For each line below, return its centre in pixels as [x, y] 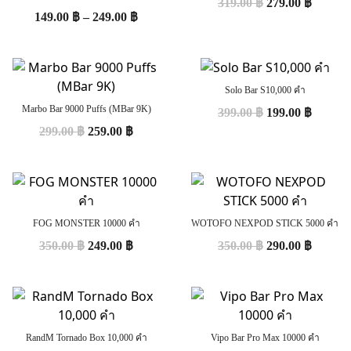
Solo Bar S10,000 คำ [265, 90]
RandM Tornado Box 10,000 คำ [86, 337]
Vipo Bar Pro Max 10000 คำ [265, 337]
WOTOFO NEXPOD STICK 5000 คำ [265, 223]
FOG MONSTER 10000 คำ [86, 223]
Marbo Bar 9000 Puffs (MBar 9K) [86, 109]
